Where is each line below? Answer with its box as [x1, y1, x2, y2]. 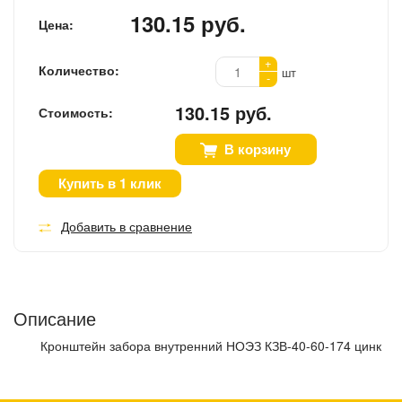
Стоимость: [39, 103, 113, 122]
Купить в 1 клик [58, 173, 162, 194]
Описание [13, 305, 96, 332]
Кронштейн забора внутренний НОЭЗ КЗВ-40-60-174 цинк [40, 336, 381, 355]
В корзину [224, 139, 292, 160]
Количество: [39, 61, 119, 80]
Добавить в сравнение [61, 217, 192, 236]
